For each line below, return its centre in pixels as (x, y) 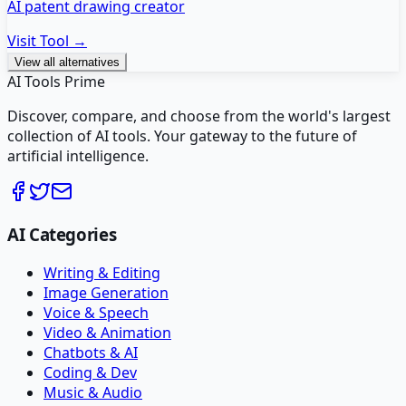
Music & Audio (93, 393)
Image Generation (106, 293)
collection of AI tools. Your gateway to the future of (182, 135)
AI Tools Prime (56, 81)
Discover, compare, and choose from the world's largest (199, 116)
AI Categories (62, 235)
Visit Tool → (47, 40)
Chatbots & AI (91, 353)
